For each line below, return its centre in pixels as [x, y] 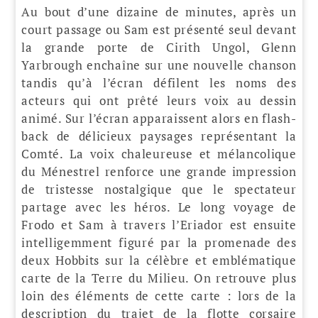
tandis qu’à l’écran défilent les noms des [159, 82]
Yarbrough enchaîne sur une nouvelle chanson [159, 65]
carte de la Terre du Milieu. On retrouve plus [159, 278]
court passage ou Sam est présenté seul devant [159, 29]
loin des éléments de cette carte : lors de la [159, 295]
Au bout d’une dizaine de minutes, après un [159, 11]
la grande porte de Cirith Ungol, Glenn [159, 47]
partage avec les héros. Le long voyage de [159, 207]
